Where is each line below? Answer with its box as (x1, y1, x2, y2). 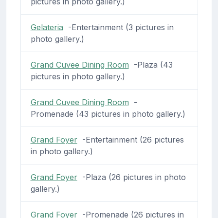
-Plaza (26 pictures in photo (77, 172, 186, 182)
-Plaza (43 (128, 59, 173, 70)
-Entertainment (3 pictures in (63, 22, 174, 32)
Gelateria (30, 22, 63, 32)
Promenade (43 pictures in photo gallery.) (30, 109, 185, 119)
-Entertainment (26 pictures (77, 134, 184, 145)
